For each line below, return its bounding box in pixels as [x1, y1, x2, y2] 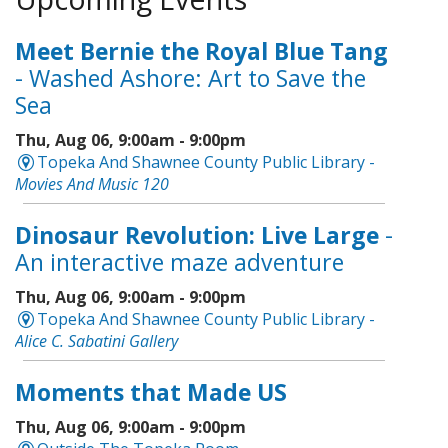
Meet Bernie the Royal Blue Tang [14, 35, 388, 68]
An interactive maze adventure [14, 246, 344, 279]
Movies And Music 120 [14, 173, 169, 196]
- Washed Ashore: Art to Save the [14, 62, 366, 95]
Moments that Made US [14, 376, 287, 409]
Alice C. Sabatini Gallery [14, 330, 178, 353]
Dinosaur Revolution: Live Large [14, 219, 379, 252]
